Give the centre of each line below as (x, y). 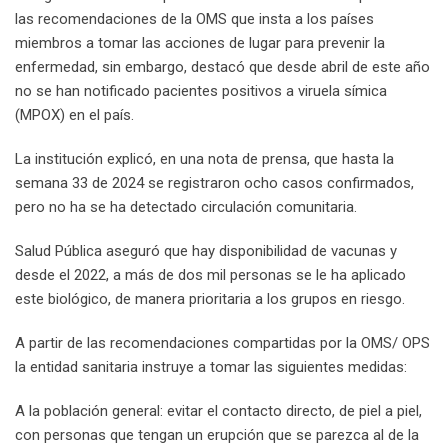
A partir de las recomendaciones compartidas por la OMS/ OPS (222, 342)
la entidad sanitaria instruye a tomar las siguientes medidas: (211, 366)
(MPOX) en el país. (74, 114)
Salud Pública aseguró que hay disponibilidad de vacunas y (206, 250)
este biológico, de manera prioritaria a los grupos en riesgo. (210, 298)
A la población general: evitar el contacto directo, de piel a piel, (218, 410)
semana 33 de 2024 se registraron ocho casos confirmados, (214, 182)
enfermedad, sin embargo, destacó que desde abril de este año (222, 66)
